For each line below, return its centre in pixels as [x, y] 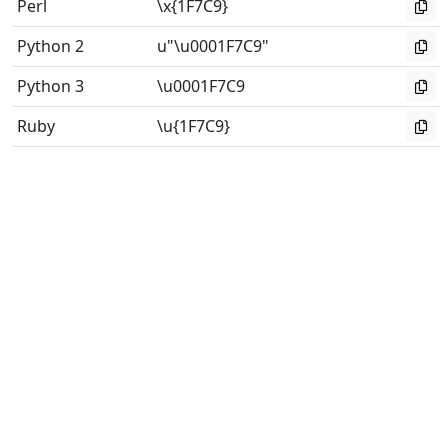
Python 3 [50, 86]
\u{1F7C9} [193, 126]
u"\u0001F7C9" [213, 46]
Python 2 [50, 46]
